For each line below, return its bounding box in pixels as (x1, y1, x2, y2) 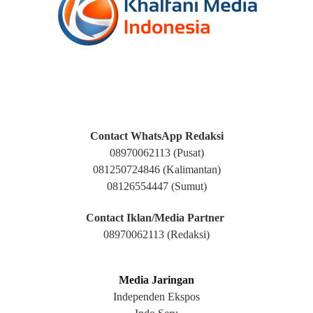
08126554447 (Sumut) (106, 180, 207, 192)
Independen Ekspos (113, 290, 200, 303)
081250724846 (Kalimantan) (92, 163, 221, 175)
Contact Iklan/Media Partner (86, 211, 224, 224)
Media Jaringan (119, 273, 194, 286)
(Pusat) (173, 146, 204, 159)
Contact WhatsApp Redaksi (89, 129, 224, 142)
